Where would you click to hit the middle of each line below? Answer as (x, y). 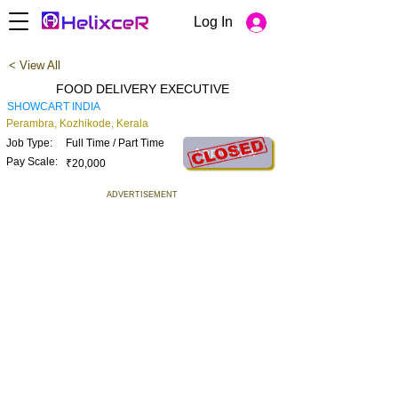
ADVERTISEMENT (142, 195)
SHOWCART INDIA (54, 107)
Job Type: (29, 143)
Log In (213, 22)
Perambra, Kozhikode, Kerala (77, 123)
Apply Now (226, 152)
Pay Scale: (32, 162)
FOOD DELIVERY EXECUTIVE (142, 89)
